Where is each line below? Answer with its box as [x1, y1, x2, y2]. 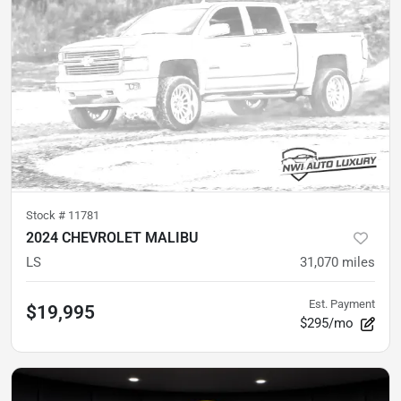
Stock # [26, 208, 68, 222]
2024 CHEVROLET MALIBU [26, 228, 199, 246]
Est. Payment [309, 296, 375, 311]
